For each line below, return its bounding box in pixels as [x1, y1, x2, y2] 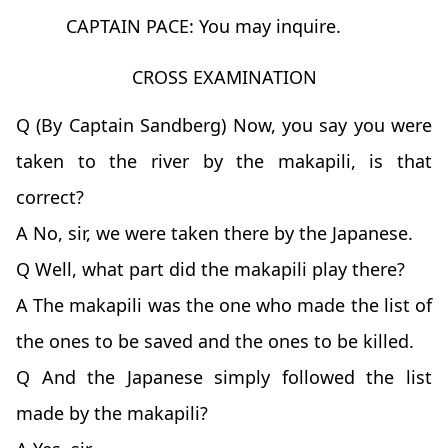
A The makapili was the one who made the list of [16, 293, 432, 318]
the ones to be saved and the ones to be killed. [16, 329, 414, 354]
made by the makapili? [16, 401, 208, 426]
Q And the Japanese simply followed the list [16, 365, 432, 390]
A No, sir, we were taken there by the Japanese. [16, 221, 413, 246]
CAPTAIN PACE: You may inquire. [66, 14, 341, 39]
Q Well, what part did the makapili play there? [16, 257, 405, 282]
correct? [16, 185, 84, 210]
